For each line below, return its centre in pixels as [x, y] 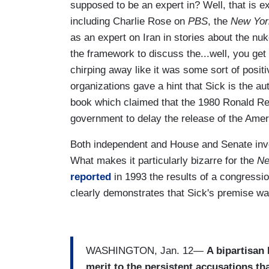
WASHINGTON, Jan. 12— [146, 251]
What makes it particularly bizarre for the [164, 160]
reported [91, 177]
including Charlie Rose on [129, 21]
